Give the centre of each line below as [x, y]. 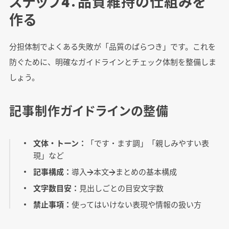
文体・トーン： [60, 143]
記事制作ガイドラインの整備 [89, 110]
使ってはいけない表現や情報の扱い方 [137, 204]
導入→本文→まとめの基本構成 [124, 171]
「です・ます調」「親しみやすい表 [148, 143]
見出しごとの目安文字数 [122, 188]
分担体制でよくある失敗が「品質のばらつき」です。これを [112, 46]
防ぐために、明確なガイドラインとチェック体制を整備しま [112, 61]
